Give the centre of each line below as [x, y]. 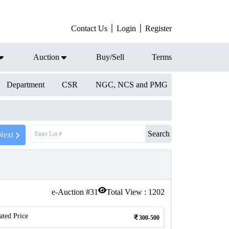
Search [159, 134]
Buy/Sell [110, 57]
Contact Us [89, 28]
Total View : [127, 192]
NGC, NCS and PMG [131, 85]
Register [158, 28]
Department [25, 85]
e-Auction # [71, 192]
